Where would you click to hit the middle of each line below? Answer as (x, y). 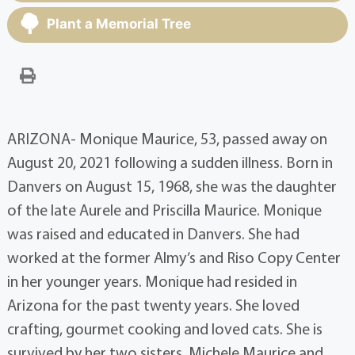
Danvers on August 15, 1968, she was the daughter (172, 185)
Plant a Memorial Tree (118, 23)
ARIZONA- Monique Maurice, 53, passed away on (167, 138)
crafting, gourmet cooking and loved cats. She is (164, 328)
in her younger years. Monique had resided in (152, 281)
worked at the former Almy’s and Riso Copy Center (174, 257)
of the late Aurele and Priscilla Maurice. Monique (164, 209)
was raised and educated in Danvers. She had (153, 233)
